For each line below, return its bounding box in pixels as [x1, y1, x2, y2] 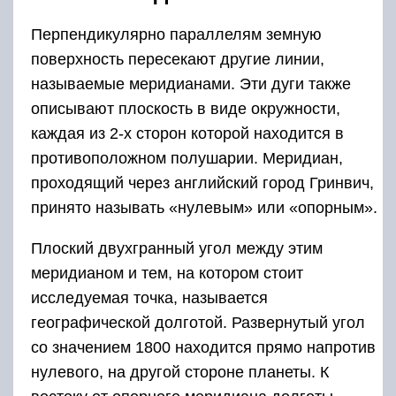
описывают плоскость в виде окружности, [31, 99, 340, 118]
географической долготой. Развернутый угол [31, 313, 365, 331]
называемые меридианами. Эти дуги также [31, 74, 351, 93]
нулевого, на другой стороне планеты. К [31, 362, 329, 381]
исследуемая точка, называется [31, 288, 268, 307]
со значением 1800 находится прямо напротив [31, 338, 376, 356]
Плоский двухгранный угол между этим [31, 239, 323, 257]
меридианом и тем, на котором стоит [31, 263, 303, 282]
